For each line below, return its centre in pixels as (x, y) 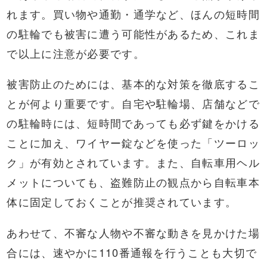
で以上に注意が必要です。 (76, 53)
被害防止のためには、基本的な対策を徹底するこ (133, 84)
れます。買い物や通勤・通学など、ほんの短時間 (133, 13)
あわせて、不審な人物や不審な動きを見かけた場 (133, 232)
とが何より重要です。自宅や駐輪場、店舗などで (133, 103)
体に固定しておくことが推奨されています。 (122, 202)
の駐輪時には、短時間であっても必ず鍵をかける (133, 123)
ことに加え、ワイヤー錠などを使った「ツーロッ (133, 143)
